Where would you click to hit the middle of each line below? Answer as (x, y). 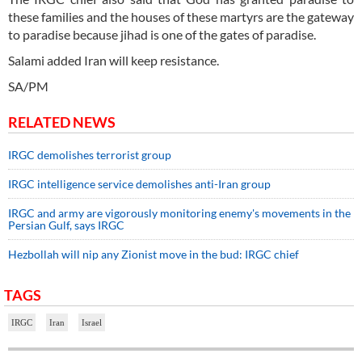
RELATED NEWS (62, 122)
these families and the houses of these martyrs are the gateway (181, 17)
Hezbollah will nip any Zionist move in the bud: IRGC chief (154, 255)
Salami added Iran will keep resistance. (114, 61)
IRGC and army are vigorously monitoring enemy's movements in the (179, 213)
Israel (92, 323)
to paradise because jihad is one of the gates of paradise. (162, 35)
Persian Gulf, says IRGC (66, 225)
